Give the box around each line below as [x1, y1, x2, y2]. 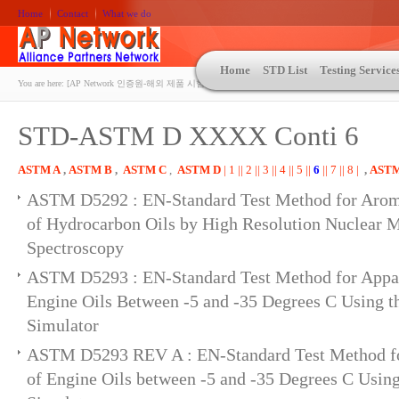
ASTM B [69, 162, 112, 176]
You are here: [18, 78, 64, 88]
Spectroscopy [27, 238, 124, 257]
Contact [57, 8, 88, 19]
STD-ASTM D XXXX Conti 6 [18, 121, 359, 151]
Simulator [27, 315, 99, 335]
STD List [263, 63, 307, 77]
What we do [102, 8, 151, 19]
